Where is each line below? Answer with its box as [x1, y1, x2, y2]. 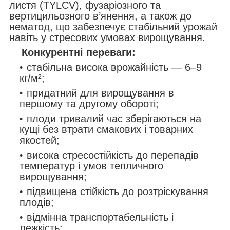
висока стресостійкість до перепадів [27, 149, 199, 161]
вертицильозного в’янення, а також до [9, 10, 191, 22]
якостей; [20, 134, 60, 146]
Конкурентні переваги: [9, 46, 136, 58]
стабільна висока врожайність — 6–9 [27, 61, 202, 73]
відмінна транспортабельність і [27, 211, 174, 223]
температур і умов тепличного [20, 160, 163, 171]
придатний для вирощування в [27, 87, 174, 99]
